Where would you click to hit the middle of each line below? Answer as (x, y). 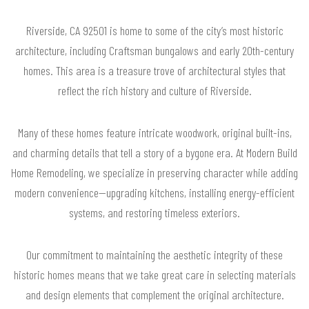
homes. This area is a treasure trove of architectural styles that (154, 71)
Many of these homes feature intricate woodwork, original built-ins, (154, 133)
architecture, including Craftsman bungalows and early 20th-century (154, 51)
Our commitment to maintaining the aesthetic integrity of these (154, 255)
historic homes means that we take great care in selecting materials (154, 275)
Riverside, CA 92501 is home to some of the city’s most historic (154, 31)
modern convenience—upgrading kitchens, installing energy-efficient (154, 193)
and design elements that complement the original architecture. (154, 295)
